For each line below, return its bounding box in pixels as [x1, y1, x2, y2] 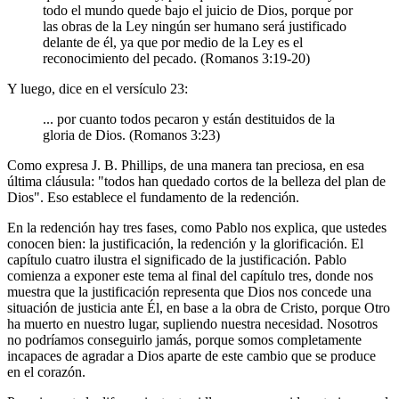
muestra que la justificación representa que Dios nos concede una [7, 283, 371, 299]
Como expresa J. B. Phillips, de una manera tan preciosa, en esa [7, 157, 364, 173]
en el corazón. [7, 363, 85, 379]
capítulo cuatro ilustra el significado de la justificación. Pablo [7, 251, 346, 267]
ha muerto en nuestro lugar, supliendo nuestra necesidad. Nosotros [7, 315, 378, 331]
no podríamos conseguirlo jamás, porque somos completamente [7, 331, 362, 347]
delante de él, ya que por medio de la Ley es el [43, 34, 303, 50]
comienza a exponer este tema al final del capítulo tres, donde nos [7, 267, 373, 283]
